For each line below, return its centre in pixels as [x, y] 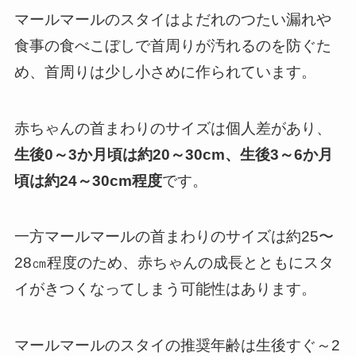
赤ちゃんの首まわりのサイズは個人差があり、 [172, 128]
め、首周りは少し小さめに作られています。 [165, 72]
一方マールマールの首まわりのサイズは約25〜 [174, 237]
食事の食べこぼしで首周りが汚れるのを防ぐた [172, 46]
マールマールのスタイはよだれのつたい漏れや [172, 20]
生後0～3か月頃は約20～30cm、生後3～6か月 [173, 154]
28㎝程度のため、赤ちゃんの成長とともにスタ [174, 263]
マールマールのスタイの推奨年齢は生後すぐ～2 [177, 345]
